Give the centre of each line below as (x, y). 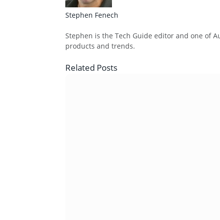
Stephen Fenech (92, 15)
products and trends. (100, 46)
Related (81, 67)
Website (76, 30)
